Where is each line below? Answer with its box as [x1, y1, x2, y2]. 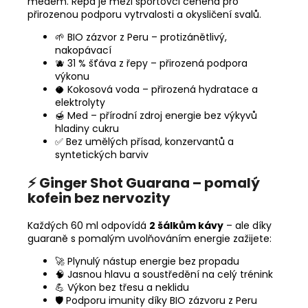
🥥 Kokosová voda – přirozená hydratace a [55, 82, 258, 96]
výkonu [55, 69, 89, 83]
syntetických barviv [55, 147, 148, 162]
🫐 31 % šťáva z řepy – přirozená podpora [55, 56, 247, 70]
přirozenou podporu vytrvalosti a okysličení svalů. [27, 7, 261, 21]
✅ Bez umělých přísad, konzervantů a [55, 134, 234, 148]
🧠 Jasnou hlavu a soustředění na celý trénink [55, 267, 273, 281]
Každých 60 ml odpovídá [27, 218, 146, 232]
